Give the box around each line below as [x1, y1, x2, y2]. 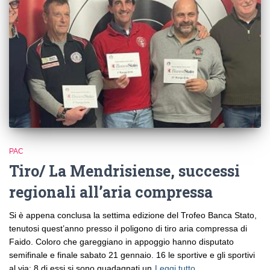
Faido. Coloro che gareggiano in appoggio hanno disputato [9, 237, 234, 247]
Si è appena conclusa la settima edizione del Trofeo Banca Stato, [9, 210, 257, 221]
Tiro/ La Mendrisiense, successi [9, 161, 240, 181]
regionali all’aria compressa [9, 182, 213, 202]
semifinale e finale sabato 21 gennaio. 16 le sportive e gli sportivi [9, 250, 255, 260]
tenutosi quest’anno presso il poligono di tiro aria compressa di [9, 224, 247, 234]
